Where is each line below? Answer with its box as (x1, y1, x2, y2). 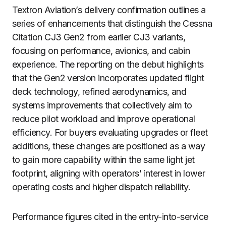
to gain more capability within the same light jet (12, 154, 195, 165)
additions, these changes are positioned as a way (12, 141, 205, 151)
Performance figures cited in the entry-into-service (12, 211, 208, 222)
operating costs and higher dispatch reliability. (12, 182, 191, 192)
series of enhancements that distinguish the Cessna (12, 18, 212, 29)
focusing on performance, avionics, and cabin (12, 45, 190, 56)
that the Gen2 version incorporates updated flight (12, 73, 204, 83)
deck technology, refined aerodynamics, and (12, 86, 187, 97)
